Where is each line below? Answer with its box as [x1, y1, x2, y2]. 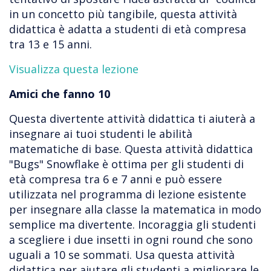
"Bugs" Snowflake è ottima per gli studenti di [9, 157, 244, 172]
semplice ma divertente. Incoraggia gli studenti [9, 217, 256, 232]
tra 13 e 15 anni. [9, 37, 92, 52]
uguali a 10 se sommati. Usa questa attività [9, 247, 235, 263]
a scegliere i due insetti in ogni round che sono [9, 232, 253, 247]
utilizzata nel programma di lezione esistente [9, 187, 246, 202]
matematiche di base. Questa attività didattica [9, 142, 253, 157]
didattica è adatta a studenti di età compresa [9, 22, 246, 37]
